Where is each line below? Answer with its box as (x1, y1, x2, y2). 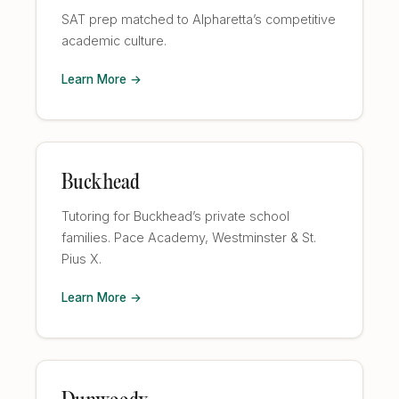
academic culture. (61, 33, 167, 48)
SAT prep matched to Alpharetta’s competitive (61, 12, 336, 27)
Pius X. (61, 251, 102, 266)
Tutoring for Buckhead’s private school (61, 208, 289, 224)
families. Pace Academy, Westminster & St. (61, 230, 316, 245)
